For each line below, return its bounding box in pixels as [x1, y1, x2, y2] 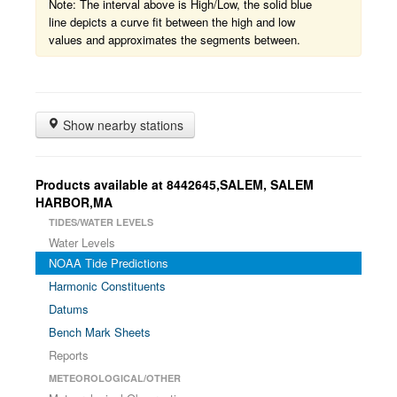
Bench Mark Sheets [49, 323, 151, 340]
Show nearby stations [59, 116, 183, 134]
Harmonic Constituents [49, 277, 166, 294]
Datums [49, 300, 89, 317]
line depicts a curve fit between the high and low [49, 13, 295, 30]
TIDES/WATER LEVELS [49, 215, 153, 229]
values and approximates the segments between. [49, 31, 300, 48]
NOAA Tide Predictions [49, 254, 168, 271]
